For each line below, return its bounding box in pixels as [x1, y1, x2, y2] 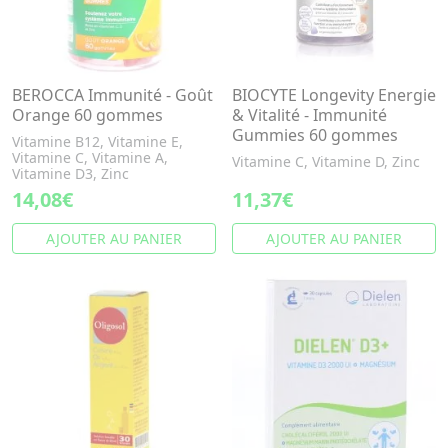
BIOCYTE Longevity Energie [232, 84, 436, 106]
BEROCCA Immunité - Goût [12, 84, 213, 106]
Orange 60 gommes [12, 104, 163, 126]
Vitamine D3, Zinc [12, 164, 129, 183]
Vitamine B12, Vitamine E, [12, 132, 183, 151]
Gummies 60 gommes [232, 124, 398, 146]
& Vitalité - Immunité [232, 104, 387, 126]
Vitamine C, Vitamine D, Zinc [232, 152, 420, 171]
